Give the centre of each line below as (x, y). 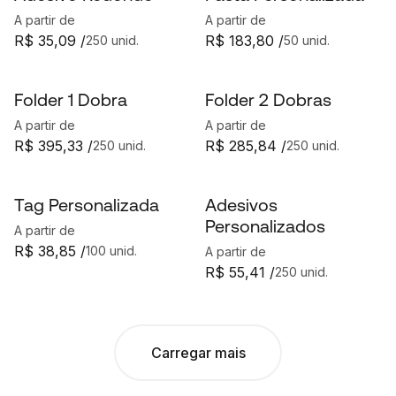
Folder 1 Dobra (71, 99)
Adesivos (241, 205)
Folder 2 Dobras (268, 99)
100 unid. (111, 251)
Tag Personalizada (87, 205)
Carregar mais (198, 352)
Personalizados (265, 226)
